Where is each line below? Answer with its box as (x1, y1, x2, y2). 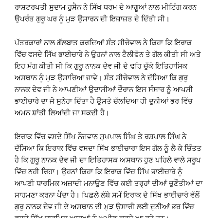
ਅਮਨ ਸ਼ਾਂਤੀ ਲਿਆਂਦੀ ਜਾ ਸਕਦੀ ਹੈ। (15, 109, 109, 118)
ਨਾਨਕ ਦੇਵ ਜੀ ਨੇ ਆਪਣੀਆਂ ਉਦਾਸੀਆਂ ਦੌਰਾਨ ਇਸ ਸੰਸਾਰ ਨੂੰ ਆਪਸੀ (15, 85, 193, 94)
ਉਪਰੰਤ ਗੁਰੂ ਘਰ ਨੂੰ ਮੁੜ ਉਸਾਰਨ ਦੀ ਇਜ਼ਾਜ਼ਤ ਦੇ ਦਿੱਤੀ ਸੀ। (15, 15, 174, 24)
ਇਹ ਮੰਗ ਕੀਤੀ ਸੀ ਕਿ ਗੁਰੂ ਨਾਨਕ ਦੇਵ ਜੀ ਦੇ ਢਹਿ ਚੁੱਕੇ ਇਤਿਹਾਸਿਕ (15, 62, 187, 71)
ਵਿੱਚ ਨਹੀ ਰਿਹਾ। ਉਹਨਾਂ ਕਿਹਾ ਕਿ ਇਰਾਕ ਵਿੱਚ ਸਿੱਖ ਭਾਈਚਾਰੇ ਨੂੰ (15, 167, 182, 177)
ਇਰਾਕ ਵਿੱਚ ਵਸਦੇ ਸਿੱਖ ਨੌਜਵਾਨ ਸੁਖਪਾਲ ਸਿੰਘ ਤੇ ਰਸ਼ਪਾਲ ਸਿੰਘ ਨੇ (15, 132, 186, 142)
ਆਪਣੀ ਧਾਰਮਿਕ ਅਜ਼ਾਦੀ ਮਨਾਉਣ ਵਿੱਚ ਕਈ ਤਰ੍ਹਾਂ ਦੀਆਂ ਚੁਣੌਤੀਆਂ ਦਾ (15, 179, 202, 188)
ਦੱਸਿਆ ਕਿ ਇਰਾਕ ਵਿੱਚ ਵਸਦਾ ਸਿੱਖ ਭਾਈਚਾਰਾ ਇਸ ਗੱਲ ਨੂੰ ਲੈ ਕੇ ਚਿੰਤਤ (15, 144, 201, 153)
